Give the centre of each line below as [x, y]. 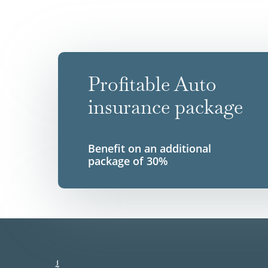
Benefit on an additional [150, 148]
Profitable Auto [152, 84]
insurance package [165, 106]
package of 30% [128, 161]
